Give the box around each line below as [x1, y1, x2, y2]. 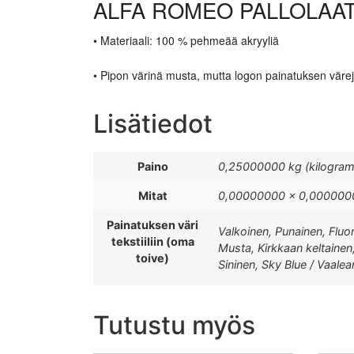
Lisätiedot [93, 107, 213, 139]
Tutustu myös [93, 309, 255, 341]
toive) [136, 250, 169, 265]
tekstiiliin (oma [111, 234, 194, 248]
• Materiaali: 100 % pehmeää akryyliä [93, 32, 279, 48]
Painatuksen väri [107, 217, 198, 232]
